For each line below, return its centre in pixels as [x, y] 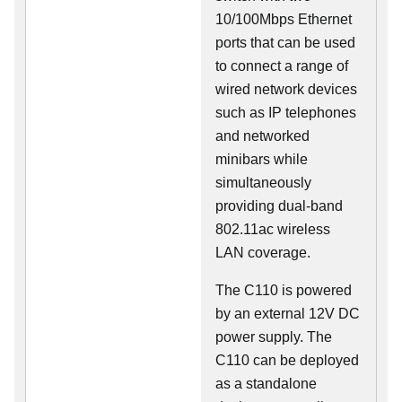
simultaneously [263, 183]
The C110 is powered [284, 291]
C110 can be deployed [287, 361]
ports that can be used [285, 43]
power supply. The [274, 337]
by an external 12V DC [288, 314]
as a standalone [266, 384]
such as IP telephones [286, 113]
